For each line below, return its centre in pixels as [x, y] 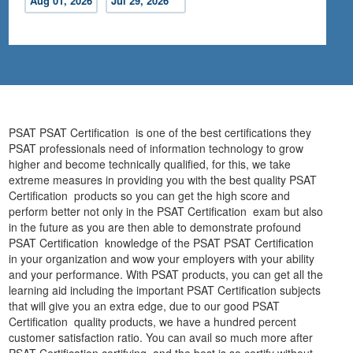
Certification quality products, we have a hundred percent [153, 322]
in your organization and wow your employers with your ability [162, 259]
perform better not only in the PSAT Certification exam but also [166, 212]
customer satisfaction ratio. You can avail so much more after [161, 338]
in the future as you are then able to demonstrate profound [155, 227]
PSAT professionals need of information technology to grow [156, 149]
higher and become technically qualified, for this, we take [150, 164]
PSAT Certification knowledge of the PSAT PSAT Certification [163, 243]
